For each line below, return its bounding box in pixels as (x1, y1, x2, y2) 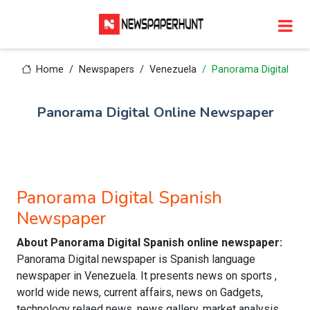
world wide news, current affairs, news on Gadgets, (17, 286, 263, 299)
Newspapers (79, 64, 135, 75)
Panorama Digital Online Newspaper (36, 103, 274, 122)
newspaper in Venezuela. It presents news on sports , (17, 269, 277, 282)
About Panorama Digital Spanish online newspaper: (17, 236, 282, 249)
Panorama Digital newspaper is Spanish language (17, 253, 255, 266)
